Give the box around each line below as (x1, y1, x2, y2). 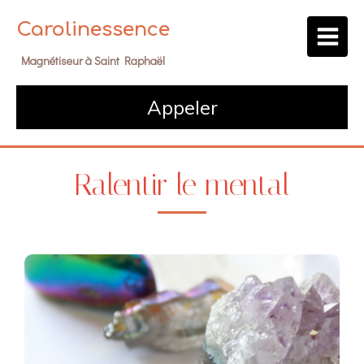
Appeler (146, 95, 218, 119)
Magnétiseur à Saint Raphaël (21, 53, 165, 68)
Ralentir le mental (74, 167, 290, 202)
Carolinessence (16, 19, 170, 41)
